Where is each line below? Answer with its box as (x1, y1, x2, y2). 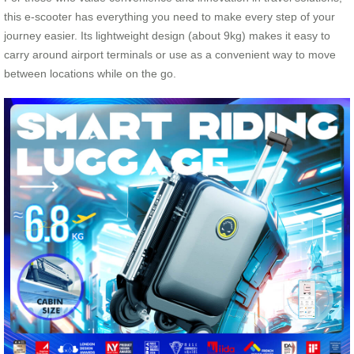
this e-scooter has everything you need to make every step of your (4, 9, 335, 23)
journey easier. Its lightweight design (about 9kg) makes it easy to (4, 28, 330, 42)
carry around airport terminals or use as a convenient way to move (4, 47, 336, 61)
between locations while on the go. (4, 66, 176, 80)
